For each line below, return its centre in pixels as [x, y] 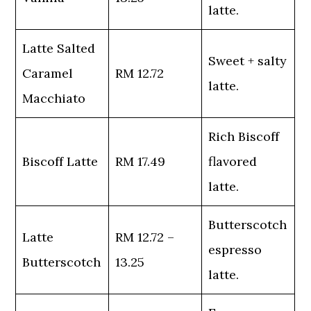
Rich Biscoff [244, 136]
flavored [233, 161]
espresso [235, 250]
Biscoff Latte [60, 161]
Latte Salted [59, 48]
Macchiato [54, 98]
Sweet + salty [248, 61]
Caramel [48, 73]
